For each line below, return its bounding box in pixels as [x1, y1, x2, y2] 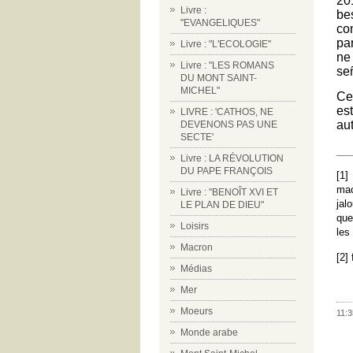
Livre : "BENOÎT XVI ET [180, 187, 278, 198]
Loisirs [180, 221, 209, 232]
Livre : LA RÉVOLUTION [180, 153, 284, 164]
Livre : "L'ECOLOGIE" [180, 39, 271, 50]
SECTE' [180, 132, 214, 143]
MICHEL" [180, 85, 220, 96]
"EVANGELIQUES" [180, 17, 260, 28]
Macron [180, 242, 213, 253]
